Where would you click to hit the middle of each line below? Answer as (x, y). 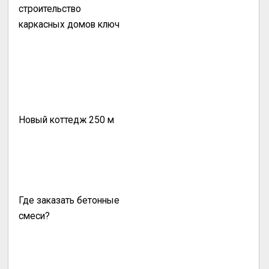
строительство (50, 9)
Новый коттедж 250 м (67, 120)
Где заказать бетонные (69, 200)
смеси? (35, 216)
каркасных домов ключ (69, 24)
